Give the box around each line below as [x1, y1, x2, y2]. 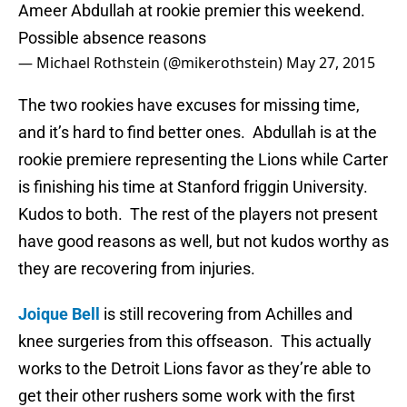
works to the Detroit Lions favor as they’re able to [18, 359, 371, 379]
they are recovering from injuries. [18, 259, 255, 279]
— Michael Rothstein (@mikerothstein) [18, 53, 286, 74]
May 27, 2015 [286, 53, 375, 74]
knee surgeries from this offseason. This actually [18, 332, 372, 352]
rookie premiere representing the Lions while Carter [18, 150, 388, 170]
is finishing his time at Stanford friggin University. [18, 177, 372, 197]
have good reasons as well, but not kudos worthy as [18, 232, 389, 252]
